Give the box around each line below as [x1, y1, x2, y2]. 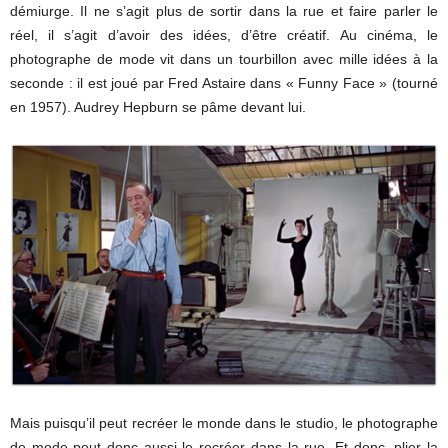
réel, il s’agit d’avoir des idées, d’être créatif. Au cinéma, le [10, 27, 438, 44]
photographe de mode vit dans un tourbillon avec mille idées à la [10, 51, 438, 68]
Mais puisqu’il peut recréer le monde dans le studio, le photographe [10, 414, 438, 431]
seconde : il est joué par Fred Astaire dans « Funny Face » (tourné [10, 75, 438, 92]
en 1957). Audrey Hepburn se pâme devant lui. [10, 99, 306, 116]
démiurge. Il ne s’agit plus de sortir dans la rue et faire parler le [10, 3, 438, 20]
